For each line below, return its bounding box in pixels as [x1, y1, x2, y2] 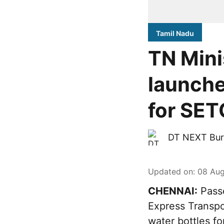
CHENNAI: [148, 185, 197, 197]
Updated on [148, 166, 193, 176]
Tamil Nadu [156, 29, 194, 37]
